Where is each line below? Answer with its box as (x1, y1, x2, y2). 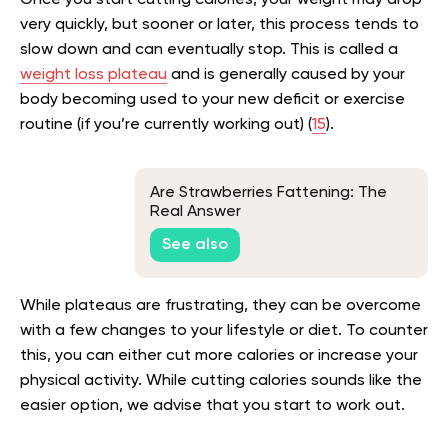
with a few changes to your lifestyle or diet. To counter (20, 323, 428, 339)
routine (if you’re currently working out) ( (20, 117, 312, 133)
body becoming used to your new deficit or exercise (20, 92, 405, 108)
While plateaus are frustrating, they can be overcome (20, 298, 421, 314)
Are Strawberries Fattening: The (150, 185, 387, 202)
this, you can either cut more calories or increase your (20, 348, 418, 364)
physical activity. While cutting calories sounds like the (20, 373, 422, 389)
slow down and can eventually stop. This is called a (20, 42, 398, 58)
